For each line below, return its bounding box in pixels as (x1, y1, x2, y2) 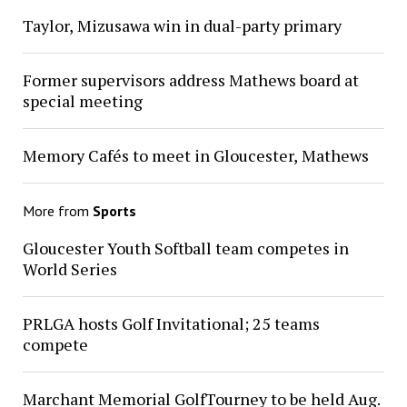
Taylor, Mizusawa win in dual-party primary (22, 15, 342, 37)
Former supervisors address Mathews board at (22, 69, 359, 92)
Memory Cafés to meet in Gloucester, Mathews (22, 144, 369, 167)
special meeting (22, 90, 143, 113)
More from (22, 202, 93, 221)
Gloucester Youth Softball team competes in (22, 237, 349, 260)
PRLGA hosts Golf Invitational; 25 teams (22, 313, 320, 335)
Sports (92, 202, 136, 221)
